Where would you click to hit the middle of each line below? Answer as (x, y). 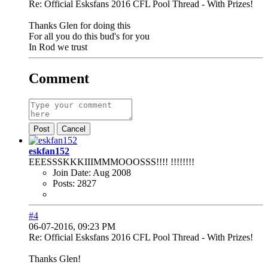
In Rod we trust (58, 47)
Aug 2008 (112, 173)
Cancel (74, 129)
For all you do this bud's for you (89, 36)
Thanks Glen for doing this (80, 26)
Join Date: (72, 173)
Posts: (64, 184)
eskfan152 (49, 151)
